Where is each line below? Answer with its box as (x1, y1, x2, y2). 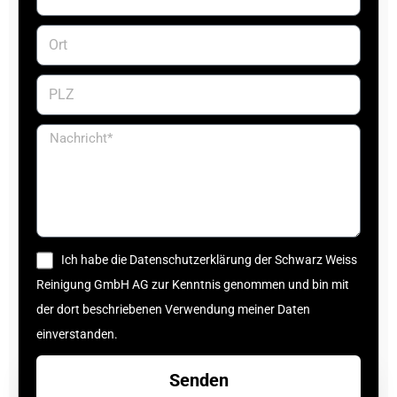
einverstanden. (36, 327, 118, 342)
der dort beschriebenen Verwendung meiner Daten (36, 302, 310, 317)
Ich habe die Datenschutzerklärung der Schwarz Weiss (60, 253, 357, 268)
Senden (168, 370, 229, 392)
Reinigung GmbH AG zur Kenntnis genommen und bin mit (36, 277, 349, 292)
